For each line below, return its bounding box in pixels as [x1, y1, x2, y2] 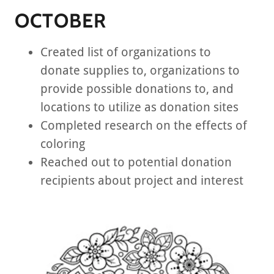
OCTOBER [15, 9, 106, 32]
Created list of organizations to [40, 45, 211, 59]
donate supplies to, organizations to [40, 63, 240, 78]
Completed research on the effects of [40, 118, 247, 133]
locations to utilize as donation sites [40, 100, 242, 114]
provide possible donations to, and [40, 81, 234, 96]
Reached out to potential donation [40, 155, 232, 169]
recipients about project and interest [40, 173, 246, 188]
